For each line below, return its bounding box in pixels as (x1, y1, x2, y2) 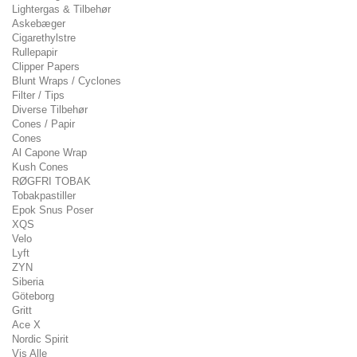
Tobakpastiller (12, 190, 76, 202)
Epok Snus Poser (12, 204, 93, 216)
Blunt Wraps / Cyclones (12, 75, 121, 87)
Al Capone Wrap (12, 147, 87, 159)
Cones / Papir (12, 118, 75, 130)
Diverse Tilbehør (12, 104, 88, 116)
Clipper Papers (12, 61, 80, 73)
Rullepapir (12, 46, 57, 58)
